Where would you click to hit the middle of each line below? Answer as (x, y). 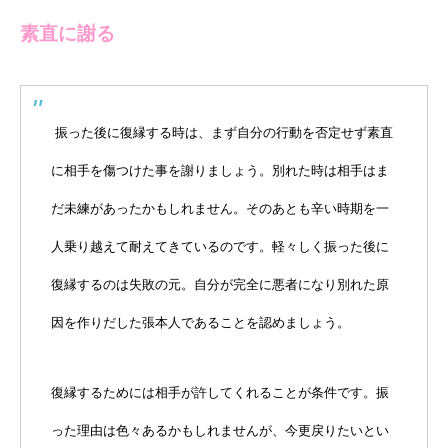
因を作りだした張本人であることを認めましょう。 (200, 323)
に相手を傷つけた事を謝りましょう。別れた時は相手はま (220, 171)
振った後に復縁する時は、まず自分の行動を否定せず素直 (224, 133)
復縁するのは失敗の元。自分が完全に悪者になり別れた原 (220, 285)
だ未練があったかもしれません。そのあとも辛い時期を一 (220, 209)
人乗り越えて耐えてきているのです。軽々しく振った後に (220, 247)
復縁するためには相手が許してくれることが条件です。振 (220, 393)
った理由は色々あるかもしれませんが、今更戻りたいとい (220, 431)
